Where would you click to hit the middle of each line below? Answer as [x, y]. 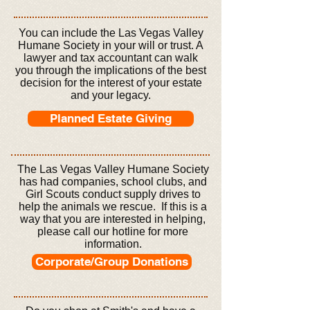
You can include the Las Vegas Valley [111, 33]
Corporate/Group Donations [112, 262]
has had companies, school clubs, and [113, 182]
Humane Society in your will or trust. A [111, 45]
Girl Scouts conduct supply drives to [113, 194]
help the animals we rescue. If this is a [113, 207]
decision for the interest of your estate [111, 83]
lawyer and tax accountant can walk [111, 58]
